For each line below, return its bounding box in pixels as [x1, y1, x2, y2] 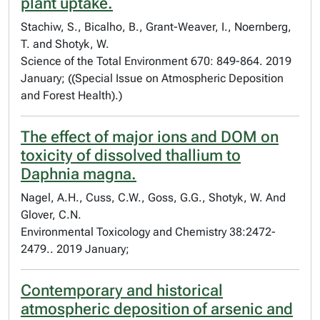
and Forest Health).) [21, 89, 122, 102]
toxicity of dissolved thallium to [21, 146, 241, 164]
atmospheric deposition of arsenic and [21, 300, 293, 318]
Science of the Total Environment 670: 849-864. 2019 [21, 54, 291, 68]
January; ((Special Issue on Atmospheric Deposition [21, 71, 284, 85]
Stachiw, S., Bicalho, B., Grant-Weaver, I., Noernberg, [21, 20, 291, 34]
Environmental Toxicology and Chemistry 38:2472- [21, 225, 276, 239]
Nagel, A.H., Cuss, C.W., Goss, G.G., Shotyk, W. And [21, 191, 286, 204]
